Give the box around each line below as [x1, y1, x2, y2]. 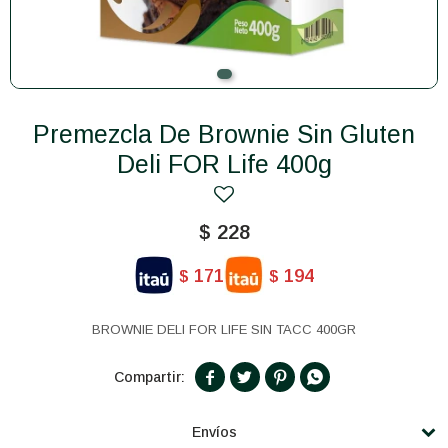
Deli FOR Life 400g [116, 150, 332, 178]
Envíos [191, 424, 237, 440]
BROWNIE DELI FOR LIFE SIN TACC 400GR [92, 322, 356, 337]
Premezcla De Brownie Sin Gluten [33, 120, 50, 148]
